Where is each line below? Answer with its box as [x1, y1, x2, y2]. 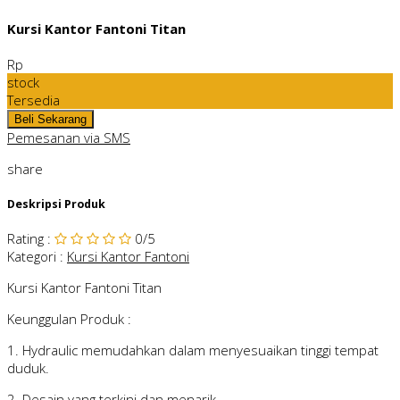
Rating [7, 229, 44, 248]
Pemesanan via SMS [7, 128, 130, 146]
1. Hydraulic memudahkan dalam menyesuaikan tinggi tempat [7, 341, 379, 360]
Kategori [7, 247, 56, 266]
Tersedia [7, 90, 60, 109]
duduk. [7, 359, 49, 378]
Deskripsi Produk [7, 196, 105, 212]
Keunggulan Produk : [7, 310, 131, 329]
